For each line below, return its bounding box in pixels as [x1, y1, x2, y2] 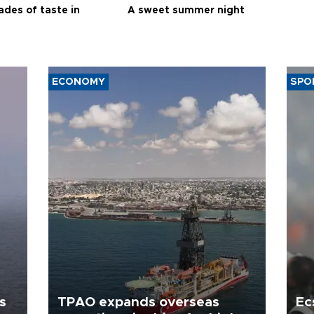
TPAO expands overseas [57, 295, 219, 309]
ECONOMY [52, 77, 105, 87]
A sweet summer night [128, 6, 245, 15]
